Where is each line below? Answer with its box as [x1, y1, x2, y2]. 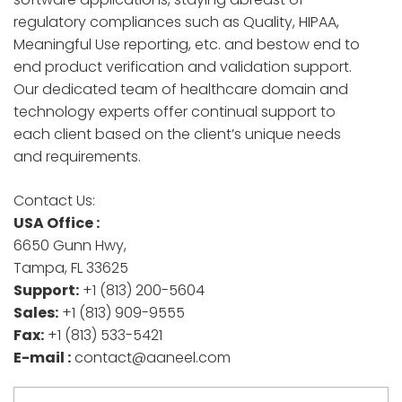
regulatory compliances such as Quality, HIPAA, [13, 12, 339, 33]
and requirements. [13, 146, 141, 168]
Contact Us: [13, 190, 95, 212]
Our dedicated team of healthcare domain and [13, 79, 348, 100]
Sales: [13, 302, 58, 324]
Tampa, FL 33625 [13, 258, 128, 279]
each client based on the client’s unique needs [13, 124, 341, 145]
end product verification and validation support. [13, 57, 352, 78]
